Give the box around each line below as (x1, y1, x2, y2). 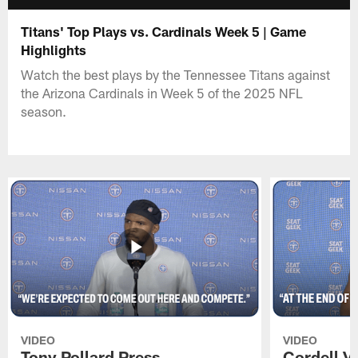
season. (21, 102, 67, 119)
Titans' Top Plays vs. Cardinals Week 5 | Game (21, 22, 307, 39)
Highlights (21, 41, 87, 58)
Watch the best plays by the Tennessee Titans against (21, 66, 331, 82)
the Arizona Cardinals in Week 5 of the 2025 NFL (21, 84, 304, 101)
